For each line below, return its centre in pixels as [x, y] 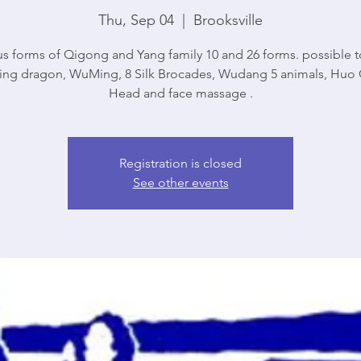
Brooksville [228, 20]
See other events [180, 183]
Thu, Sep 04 [136, 20]
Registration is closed [180, 163]
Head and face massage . [180, 93]
